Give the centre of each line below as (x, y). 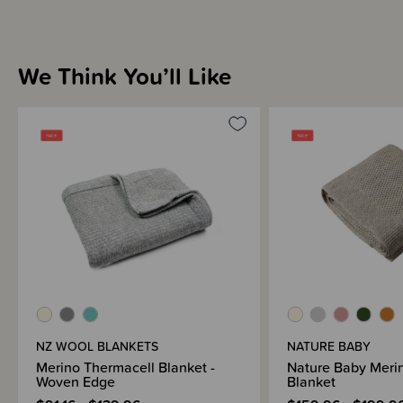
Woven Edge (76, 381)
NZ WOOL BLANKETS (97, 346)
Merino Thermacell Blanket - (125, 367)
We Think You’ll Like (125, 76)
